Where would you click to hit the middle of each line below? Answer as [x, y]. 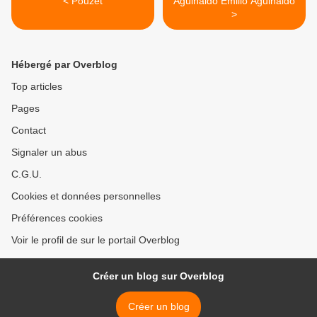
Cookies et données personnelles [86, 196]
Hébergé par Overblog [64, 65]
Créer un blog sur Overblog [158, 276]
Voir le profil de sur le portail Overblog [96, 240]
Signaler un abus [49, 152]
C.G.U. [27, 174]
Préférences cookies [57, 218]
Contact [29, 131]
